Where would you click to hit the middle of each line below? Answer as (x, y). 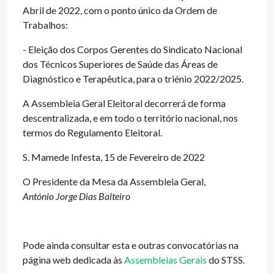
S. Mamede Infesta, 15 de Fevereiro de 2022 (114, 157)
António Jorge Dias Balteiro (76, 196)
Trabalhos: (45, 25)
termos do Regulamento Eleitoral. (92, 132)
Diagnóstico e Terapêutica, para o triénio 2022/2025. (133, 79)
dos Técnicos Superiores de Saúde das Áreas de (120, 64)
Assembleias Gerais (165, 260)
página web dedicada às (73, 260)
